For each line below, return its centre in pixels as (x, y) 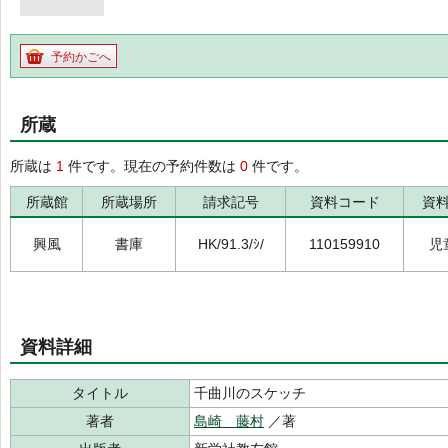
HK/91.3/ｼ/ (230, 244)
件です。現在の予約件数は (152, 166)
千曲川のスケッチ (250, 393)
